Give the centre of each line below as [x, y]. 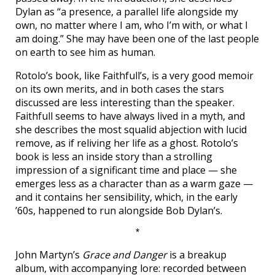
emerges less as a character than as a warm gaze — [134, 183]
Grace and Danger [125, 254]
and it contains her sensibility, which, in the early [126, 197]
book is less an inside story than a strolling [114, 156]
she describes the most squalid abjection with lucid [131, 129]
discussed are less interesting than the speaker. [125, 102]
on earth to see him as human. [85, 52]
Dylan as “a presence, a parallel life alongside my [127, 11]
